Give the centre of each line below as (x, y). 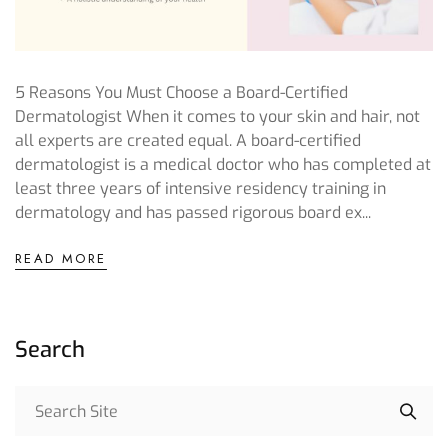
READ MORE (61, 259)
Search (50, 350)
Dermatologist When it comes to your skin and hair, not (217, 117)
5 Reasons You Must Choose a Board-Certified (181, 93)
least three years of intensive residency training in (200, 189)
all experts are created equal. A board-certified (188, 141)
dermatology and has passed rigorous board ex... (193, 213)
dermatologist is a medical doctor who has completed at (223, 165)
